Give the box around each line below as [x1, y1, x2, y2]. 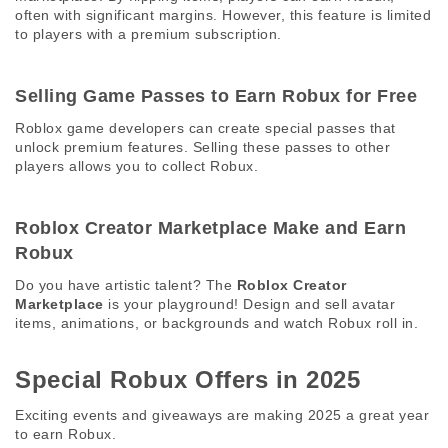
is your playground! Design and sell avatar [103, 296, 395, 312]
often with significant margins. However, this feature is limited [15, 7, 431, 23]
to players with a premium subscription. [15, 26, 286, 42]
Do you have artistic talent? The [15, 277, 237, 293]
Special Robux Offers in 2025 [15, 366, 368, 393]
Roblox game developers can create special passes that [15, 120, 396, 136]
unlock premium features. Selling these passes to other [15, 139, 390, 155]
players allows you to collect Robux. [15, 158, 263, 174]
